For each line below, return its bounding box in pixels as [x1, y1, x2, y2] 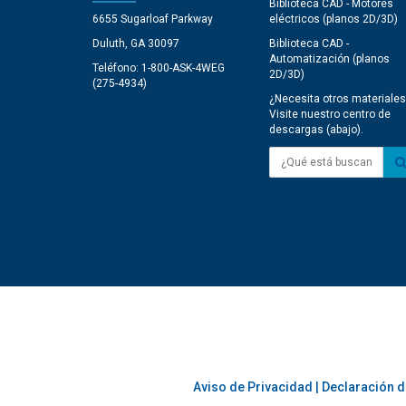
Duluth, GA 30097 [92, 37, 179, 51]
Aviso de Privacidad [193, 380, 313, 395]
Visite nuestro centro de [269, 108, 391, 121]
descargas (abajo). [269, 123, 363, 137]
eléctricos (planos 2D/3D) [269, 13, 398, 26]
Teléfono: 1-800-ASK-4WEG [92, 62, 225, 75]
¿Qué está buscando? [268, 147, 381, 160]
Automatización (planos [269, 53, 390, 66]
